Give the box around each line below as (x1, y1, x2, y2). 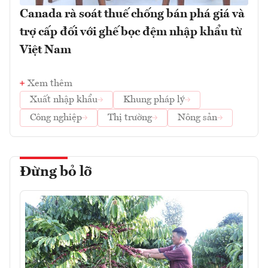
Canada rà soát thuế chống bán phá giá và (20, 8, 245, 20)
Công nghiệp (30, 112, 82, 123)
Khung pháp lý (123, 95, 185, 105)
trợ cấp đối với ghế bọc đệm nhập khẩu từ (20, 26, 242, 38)
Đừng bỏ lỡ (20, 165, 92, 179)
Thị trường (108, 112, 152, 123)
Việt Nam (20, 44, 71, 56)
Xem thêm (28, 78, 72, 89)
